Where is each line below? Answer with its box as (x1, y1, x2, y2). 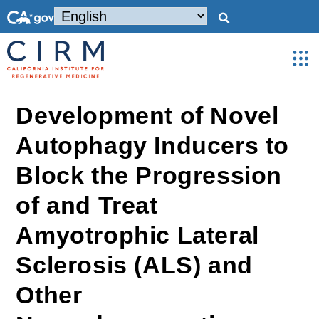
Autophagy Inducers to (16, 132, 290, 159)
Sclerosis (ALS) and (16, 251, 253, 278)
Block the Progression (16, 162, 283, 189)
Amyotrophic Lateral (16, 221, 259, 249)
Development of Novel (16, 102, 279, 129)
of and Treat (16, 192, 158, 219)
